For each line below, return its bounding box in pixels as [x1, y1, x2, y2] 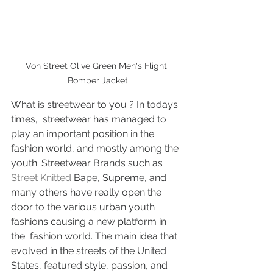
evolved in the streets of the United [11, 245, 169, 257]
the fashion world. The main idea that [11, 230, 180, 242]
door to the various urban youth [11, 201, 157, 213]
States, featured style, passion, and [11, 260, 170, 271]
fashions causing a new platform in [11, 216, 169, 227]
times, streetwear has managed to [11, 113, 169, 125]
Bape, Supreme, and [71, 172, 169, 183]
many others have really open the [11, 186, 164, 198]
